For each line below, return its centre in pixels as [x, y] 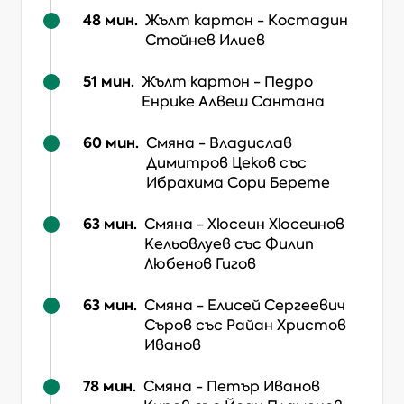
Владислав [251, 143]
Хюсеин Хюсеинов [276, 224]
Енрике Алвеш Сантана [233, 101]
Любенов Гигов [200, 264]
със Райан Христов [271, 325]
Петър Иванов [263, 386]
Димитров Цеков [211, 163]
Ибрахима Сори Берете [238, 183]
